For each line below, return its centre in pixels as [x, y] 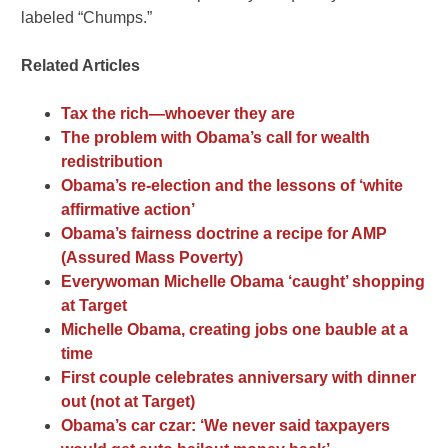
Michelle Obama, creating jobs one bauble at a [235, 330]
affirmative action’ [128, 210]
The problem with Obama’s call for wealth [216, 138]
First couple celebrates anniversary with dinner [239, 378]
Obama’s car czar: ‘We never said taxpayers [226, 426]
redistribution [112, 162]
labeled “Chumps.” [87, 18]
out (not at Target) [128, 402]
